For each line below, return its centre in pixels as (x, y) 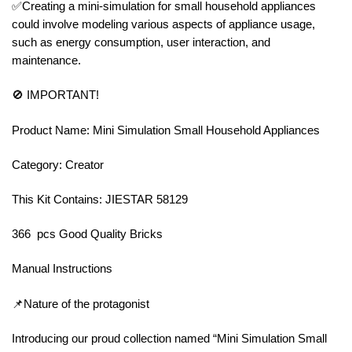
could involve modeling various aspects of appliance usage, (163, 24)
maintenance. (48, 60)
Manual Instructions (62, 269)
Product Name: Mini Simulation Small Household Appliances (166, 130)
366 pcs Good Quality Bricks (87, 234)
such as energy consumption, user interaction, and (141, 42)
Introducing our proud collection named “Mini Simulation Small (169, 338)
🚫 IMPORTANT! (55, 95)
